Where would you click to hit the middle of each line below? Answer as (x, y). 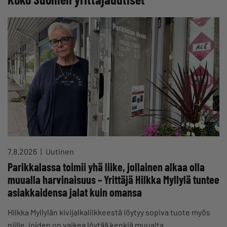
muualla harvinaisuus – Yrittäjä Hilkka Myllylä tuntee (113, 180)
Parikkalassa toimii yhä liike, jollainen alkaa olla (106, 167)
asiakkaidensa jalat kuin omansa (75, 192)
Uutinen (59, 152)
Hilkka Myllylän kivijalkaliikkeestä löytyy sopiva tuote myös (109, 212)
